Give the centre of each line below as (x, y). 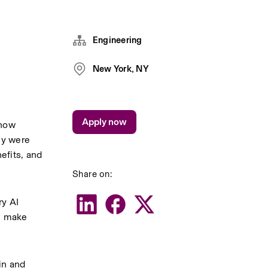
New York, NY (121, 68)
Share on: (92, 174)
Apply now (104, 122)
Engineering (117, 40)
